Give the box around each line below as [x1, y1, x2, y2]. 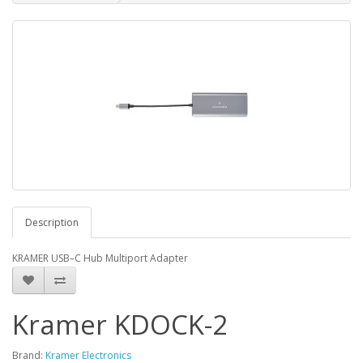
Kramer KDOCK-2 [12, 306, 228, 343]
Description [25, 216, 79, 229]
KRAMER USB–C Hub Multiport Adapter [12, 251, 188, 265]
